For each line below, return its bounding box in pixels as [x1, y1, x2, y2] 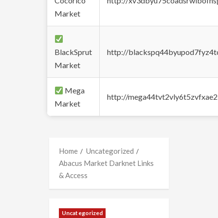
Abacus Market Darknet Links [59, 159, 154, 167]
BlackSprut [54, 47, 92, 56]
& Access [59, 171, 88, 180]
